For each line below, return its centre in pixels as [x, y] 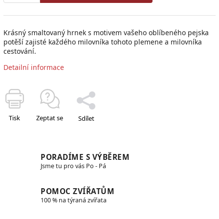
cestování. [20, 51]
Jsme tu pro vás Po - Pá [73, 166]
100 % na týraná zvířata [74, 200]
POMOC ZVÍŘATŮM [77, 191]
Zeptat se [50, 118]
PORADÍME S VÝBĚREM [85, 157]
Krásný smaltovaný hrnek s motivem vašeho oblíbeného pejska [106, 32]
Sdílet [86, 118]
